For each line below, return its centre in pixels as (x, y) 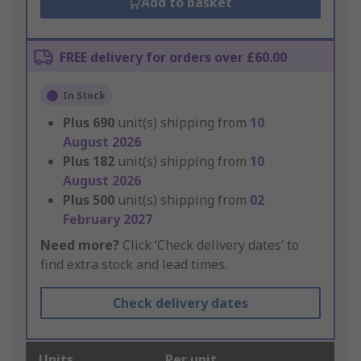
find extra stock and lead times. (134, 265)
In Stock (84, 96)
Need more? (80, 245)
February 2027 (108, 220)
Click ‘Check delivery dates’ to (209, 245)
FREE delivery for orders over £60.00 (173, 58)
